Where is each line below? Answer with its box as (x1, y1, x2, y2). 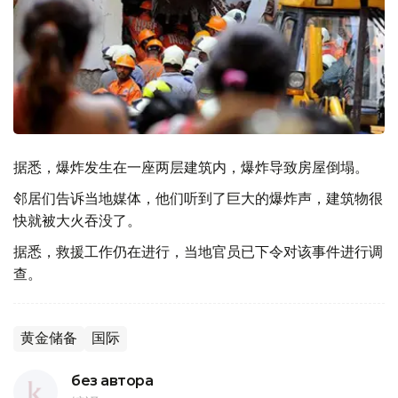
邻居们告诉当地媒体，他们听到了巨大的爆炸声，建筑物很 (13, 189, 383, 207)
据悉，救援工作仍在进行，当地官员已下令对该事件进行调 (13, 243, 383, 260)
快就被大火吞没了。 (13, 211, 141, 229)
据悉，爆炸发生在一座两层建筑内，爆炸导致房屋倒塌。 (13, 158, 369, 176)
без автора (71, 372, 154, 389)
